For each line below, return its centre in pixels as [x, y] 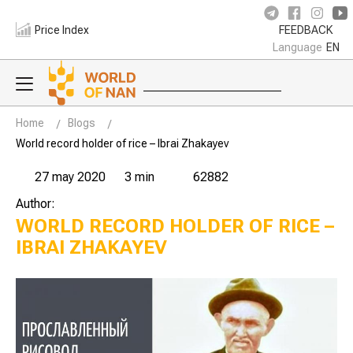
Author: [35, 204]
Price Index [62, 30]
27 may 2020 [70, 177]
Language [297, 47]
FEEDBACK [306, 30]
